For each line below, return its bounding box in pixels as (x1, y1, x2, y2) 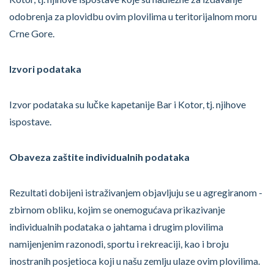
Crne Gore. (9, 28, 54, 39)
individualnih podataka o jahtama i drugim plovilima (9, 221, 223, 232)
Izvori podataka (9, 63, 81, 75)
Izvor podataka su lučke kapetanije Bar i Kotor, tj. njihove (9, 98, 246, 110)
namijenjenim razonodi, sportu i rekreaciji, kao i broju (9, 238, 229, 250)
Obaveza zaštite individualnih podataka (9, 151, 190, 163)
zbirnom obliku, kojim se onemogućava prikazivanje (9, 204, 225, 215)
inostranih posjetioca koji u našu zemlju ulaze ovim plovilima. (9, 255, 260, 267)
